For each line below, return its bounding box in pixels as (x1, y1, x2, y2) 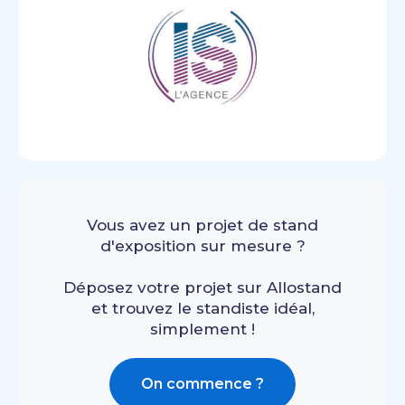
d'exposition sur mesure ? (99, 237, 306, 255)
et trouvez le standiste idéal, (90, 299, 315, 317)
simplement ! (150, 320, 255, 338)
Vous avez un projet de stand (87, 216, 318, 234)
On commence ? (141, 375, 264, 392)
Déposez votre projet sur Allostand (63, 278, 342, 297)
